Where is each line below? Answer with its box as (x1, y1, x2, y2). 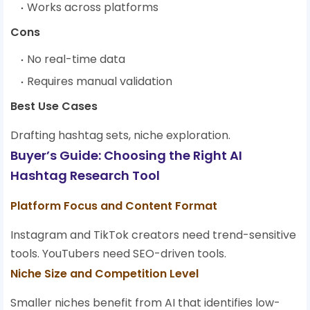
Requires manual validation (27, 73, 172, 90)
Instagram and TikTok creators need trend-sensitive (10, 227, 296, 244)
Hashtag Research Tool (10, 167, 160, 185)
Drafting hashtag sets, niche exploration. (10, 127, 230, 144)
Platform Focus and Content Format (10, 198, 217, 215)
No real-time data (27, 51, 125, 68)
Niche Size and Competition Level (10, 266, 199, 282)
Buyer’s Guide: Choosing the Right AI (10, 147, 242, 165)
